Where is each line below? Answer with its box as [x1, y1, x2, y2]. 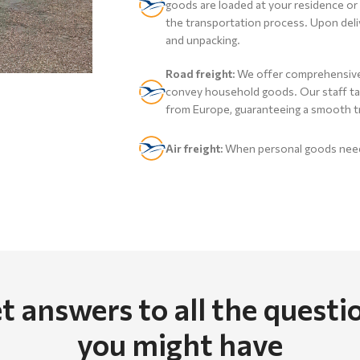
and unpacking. [165, 33, 243, 47]
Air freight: [165, 141, 223, 155]
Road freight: [165, 67, 235, 80]
